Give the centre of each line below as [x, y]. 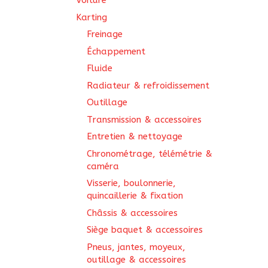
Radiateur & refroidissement [148, 85]
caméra [103, 166]
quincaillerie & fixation [135, 196]
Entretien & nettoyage [135, 136]
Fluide [100, 68]
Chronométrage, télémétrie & [150, 153]
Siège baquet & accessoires [145, 230]
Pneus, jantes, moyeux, [136, 247]
